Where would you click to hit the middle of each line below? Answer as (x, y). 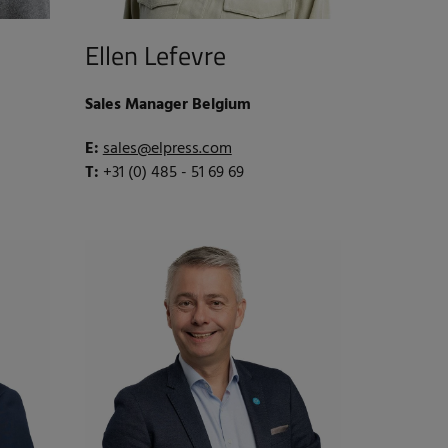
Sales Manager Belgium (167, 105)
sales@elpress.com (167, 149)
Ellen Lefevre (155, 56)
